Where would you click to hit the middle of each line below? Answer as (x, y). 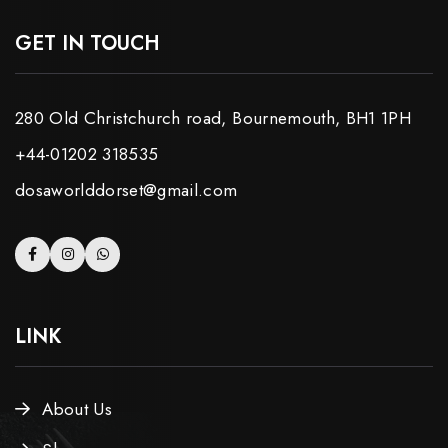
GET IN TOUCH (87, 43)
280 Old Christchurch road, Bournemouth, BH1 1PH (213, 117)
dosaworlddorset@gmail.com (126, 189)
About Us (77, 408)
